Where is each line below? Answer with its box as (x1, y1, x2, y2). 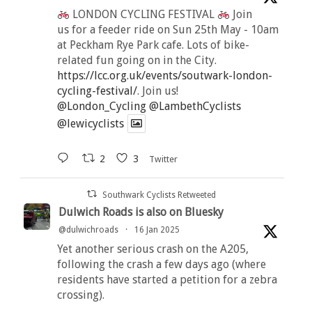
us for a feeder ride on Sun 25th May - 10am (56, 22, 279, 36)
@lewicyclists (56, 116, 124, 130)
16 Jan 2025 (134, 224, 180, 235)
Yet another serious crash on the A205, (56, 242, 249, 256)
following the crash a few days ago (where (56, 257, 266, 271)
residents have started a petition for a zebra (56, 272, 277, 286)
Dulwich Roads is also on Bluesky (58, 205, 224, 219)
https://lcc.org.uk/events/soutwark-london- (56, 68, 272, 82)
